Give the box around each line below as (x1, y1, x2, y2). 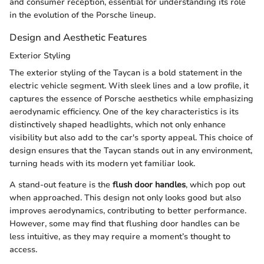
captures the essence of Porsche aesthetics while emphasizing (9, 93, 253, 105)
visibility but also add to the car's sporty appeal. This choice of (9, 132, 253, 144)
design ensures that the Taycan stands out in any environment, (9, 145, 252, 157)
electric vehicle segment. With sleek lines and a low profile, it (9, 80, 249, 92)
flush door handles (113, 179, 186, 191)
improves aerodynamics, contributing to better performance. (9, 205, 246, 217)
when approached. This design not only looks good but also (9, 192, 241, 204)
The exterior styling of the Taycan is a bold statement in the (9, 67, 242, 79)
